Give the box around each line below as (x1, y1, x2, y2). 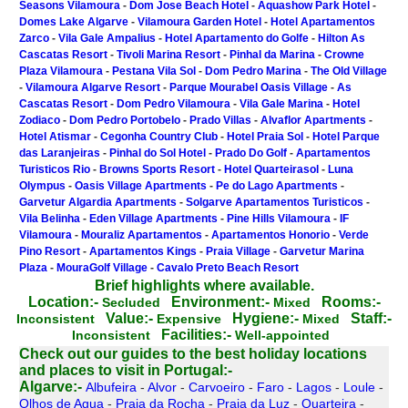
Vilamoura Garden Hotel (138, 15, 261, 28)
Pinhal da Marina (229, 48, 315, 61)
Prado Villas (189, 114, 251, 127)
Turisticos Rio (19, 163, 90, 176)
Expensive (157, 311, 229, 326)
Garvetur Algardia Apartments (19, 196, 177, 209)
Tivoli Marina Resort (117, 48, 220, 61)
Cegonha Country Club (100, 130, 218, 143)
